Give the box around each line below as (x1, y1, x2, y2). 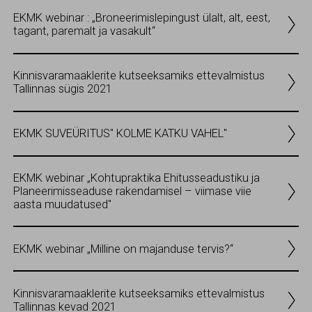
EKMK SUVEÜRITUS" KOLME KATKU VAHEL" (13, 127, 227, 141)
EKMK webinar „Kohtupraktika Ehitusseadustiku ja (13, 171, 260, 185)
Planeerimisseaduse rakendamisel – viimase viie (13, 185, 251, 198)
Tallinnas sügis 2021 (13, 82, 112, 96)
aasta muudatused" (13, 198, 111, 211)
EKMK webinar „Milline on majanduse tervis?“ (13, 242, 233, 256)
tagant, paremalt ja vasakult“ (13, 24, 155, 38)
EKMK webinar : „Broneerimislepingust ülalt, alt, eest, (13, 11, 270, 25)
